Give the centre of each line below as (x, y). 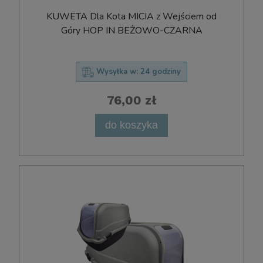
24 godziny (161, 71)
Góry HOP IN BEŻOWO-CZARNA (131, 30)
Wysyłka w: (117, 71)
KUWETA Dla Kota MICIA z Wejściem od (131, 16)
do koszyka (131, 125)
